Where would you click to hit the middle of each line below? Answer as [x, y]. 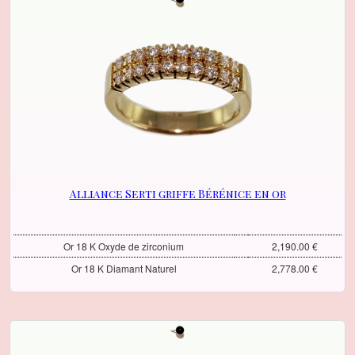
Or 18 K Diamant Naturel [124, 269]
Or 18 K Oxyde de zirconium [124, 246]
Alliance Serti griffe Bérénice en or [177, 194]
